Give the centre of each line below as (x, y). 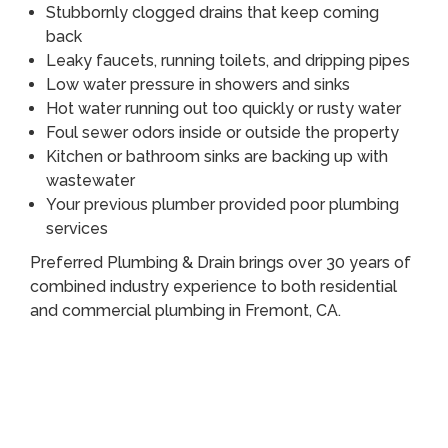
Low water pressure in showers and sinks (198, 84)
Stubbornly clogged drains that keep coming (212, 12)
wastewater (90, 180)
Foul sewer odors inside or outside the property (222, 132)
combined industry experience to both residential (213, 286)
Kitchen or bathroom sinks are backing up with (217, 156)
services (77, 228)
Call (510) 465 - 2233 (148, 356)
